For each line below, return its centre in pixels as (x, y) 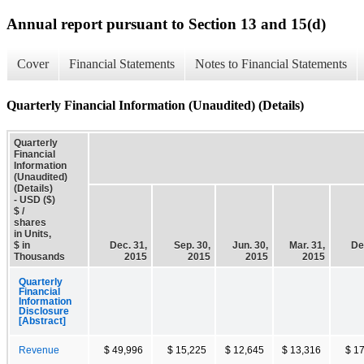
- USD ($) (35, 199)
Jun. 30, (250, 245)
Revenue (39, 350)
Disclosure (44, 311)
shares (30, 222)
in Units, (32, 234)
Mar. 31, (307, 245)
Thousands (39, 256)
